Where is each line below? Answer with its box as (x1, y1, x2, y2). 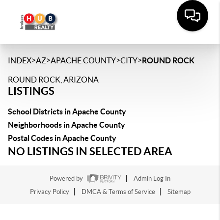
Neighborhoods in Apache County (8, 120, 125, 129)
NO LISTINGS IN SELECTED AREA (8, 145, 172, 157)
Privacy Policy (29, 188, 69, 196)
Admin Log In (134, 175, 170, 183)
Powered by (50, 175, 84, 183)
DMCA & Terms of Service (81, 188, 155, 196)
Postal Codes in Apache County (8, 134, 116, 142)
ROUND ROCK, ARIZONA (8, 75, 99, 84)
